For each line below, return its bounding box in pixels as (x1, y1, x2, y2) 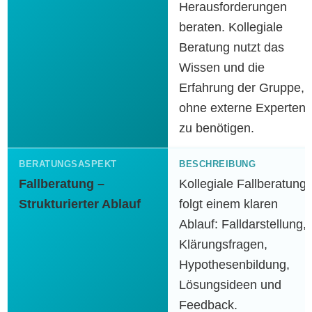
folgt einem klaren (179, 197, 278, 211)
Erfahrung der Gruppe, (179, 81, 304, 95)
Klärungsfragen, (179, 237, 267, 251)
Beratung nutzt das (179, 40, 284, 54)
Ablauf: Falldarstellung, (179, 217, 306, 231)
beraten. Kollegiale (179, 20, 283, 34)
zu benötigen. (179, 121, 254, 135)
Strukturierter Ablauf (19, 197, 141, 211)
